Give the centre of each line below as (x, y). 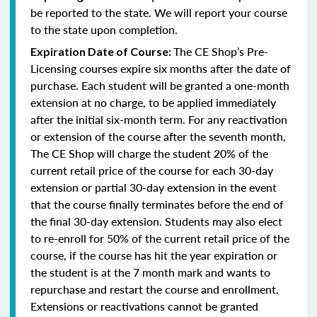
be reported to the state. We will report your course (159, 12)
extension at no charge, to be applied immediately (153, 102)
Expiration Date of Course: (102, 51)
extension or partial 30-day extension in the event (154, 187)
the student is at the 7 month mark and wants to (150, 272)
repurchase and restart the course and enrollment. (156, 289)
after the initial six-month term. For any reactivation (159, 119)
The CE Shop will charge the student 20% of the (149, 153)
